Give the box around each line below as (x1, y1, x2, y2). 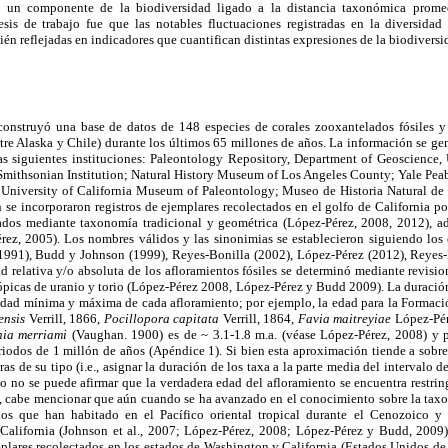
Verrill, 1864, (219, 311, 298, 327)
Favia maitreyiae (297, 311, 392, 327)
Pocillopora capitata (103, 311, 220, 327)
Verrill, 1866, (25, 311, 104, 327)
